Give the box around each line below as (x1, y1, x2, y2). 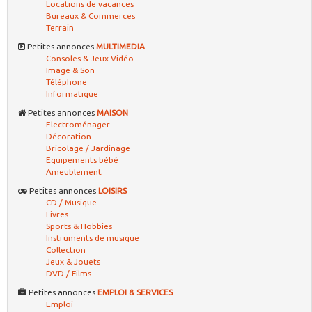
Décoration (46, 132, 91, 141)
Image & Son (46, 65, 95, 75)
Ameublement (46, 167, 102, 176)
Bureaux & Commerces (46, 11, 135, 20)
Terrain (46, 23, 74, 32)
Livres (46, 210, 68, 219)
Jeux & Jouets (46, 257, 100, 266)
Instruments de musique (46, 233, 139, 242)
